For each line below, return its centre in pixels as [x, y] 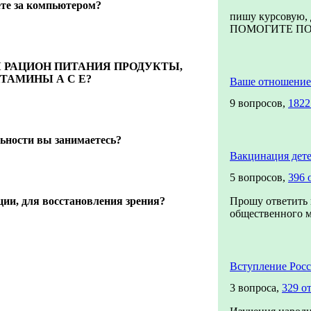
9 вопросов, [259, 103]
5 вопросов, [259, 177]
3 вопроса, [256, 288]
